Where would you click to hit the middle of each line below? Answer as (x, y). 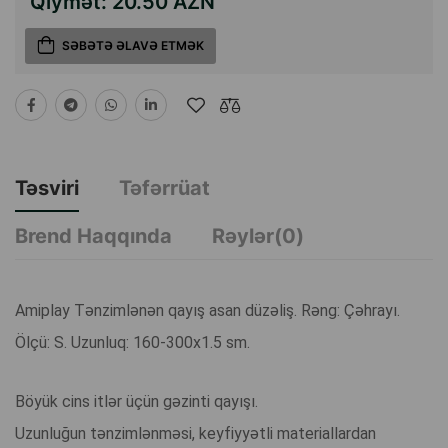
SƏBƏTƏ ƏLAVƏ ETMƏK (133, 46)
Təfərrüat (164, 188)
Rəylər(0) (258, 236)
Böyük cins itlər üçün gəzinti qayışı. (136, 402)
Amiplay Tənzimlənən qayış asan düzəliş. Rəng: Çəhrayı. (207, 311)
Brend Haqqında (93, 236)
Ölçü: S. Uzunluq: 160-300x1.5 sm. (132, 343)
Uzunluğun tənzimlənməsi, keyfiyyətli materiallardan (195, 434)
